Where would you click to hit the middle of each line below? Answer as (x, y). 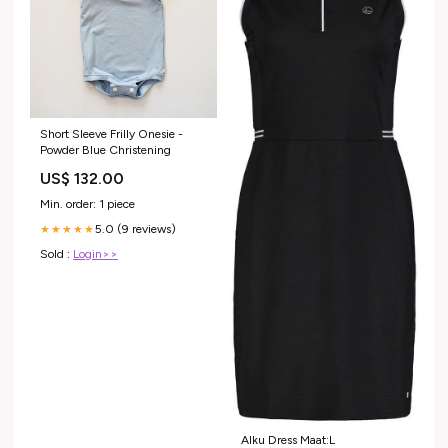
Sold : (56, 253)
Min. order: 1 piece (87, 203)
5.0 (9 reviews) (135, 228)
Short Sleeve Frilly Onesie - (111, 133)
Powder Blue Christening (105, 149)
